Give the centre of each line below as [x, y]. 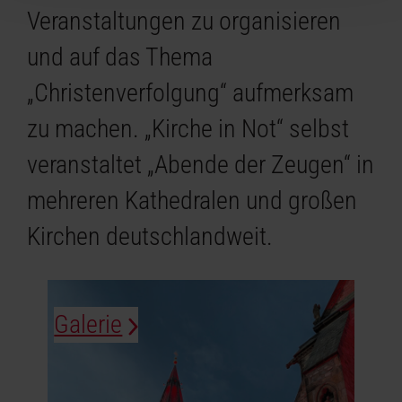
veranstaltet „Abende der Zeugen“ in [201, 165]
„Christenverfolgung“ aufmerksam [191, 93]
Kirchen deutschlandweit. [150, 237]
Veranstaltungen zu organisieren [184, 22]
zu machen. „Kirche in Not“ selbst [188, 129]
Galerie [88, 325]
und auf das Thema [120, 57]
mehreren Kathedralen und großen [192, 201]
